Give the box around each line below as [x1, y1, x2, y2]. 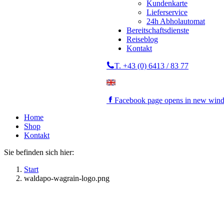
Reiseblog [126, 35, 158, 43]
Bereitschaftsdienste [126, 26, 189, 34]
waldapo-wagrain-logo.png [24, 174, 109, 182]
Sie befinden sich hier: [4, 148, 74, 156]
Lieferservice [146, 8, 187, 16]
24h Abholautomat [146, 17, 205, 25]
